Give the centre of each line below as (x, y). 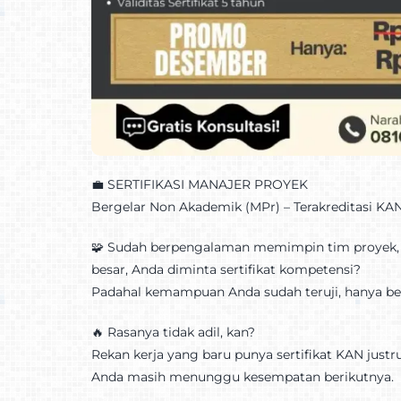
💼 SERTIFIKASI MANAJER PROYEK (199, 184)
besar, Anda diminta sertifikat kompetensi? (226, 269)
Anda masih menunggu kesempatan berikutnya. (242, 376)
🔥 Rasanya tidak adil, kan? (173, 332)
